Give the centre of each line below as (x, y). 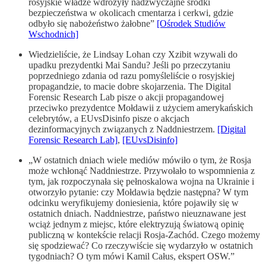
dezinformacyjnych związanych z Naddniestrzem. (123, 129)
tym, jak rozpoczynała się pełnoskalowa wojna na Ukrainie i (141, 181)
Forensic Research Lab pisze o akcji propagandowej (126, 97)
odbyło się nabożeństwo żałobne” (93, 23)
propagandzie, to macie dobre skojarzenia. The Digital (130, 86)
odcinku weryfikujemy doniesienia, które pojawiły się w (134, 202)
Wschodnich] (53, 34)
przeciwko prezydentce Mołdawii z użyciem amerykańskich (141, 107)
